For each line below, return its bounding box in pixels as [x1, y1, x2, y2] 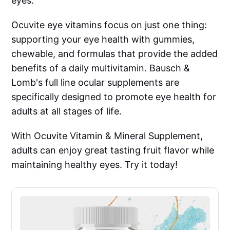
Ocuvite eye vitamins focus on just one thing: [11, 19, 207, 30]
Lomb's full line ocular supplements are [11, 76, 180, 88]
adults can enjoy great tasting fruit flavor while [11, 144, 215, 156]
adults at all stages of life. [11, 105, 122, 117]
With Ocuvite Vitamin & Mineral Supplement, [11, 130, 203, 141]
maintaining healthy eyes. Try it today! [11, 159, 178, 170]
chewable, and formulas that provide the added [11, 48, 218, 59]
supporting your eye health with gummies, [11, 33, 195, 45]
